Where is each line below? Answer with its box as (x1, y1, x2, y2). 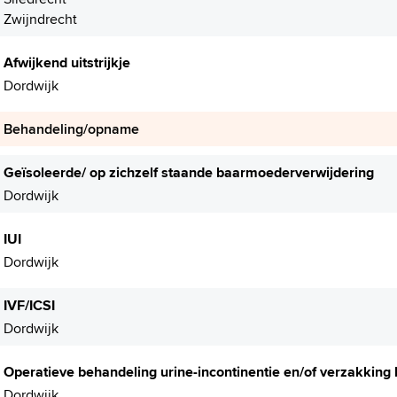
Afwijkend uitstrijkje (4, 52, 130, 73)
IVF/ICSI (4, 295, 55, 315)
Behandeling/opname (4, 119, 139, 139)
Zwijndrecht (4, 9, 77, 29)
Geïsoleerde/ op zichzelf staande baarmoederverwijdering (4, 162, 374, 183)
